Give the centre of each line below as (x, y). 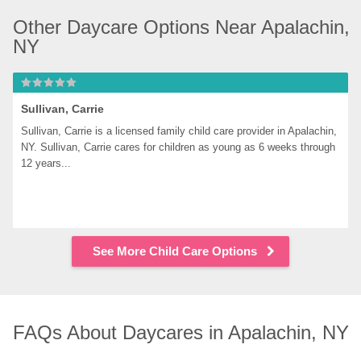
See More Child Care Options (175, 251)
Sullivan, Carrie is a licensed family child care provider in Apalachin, (179, 131)
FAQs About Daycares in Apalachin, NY (181, 332)
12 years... (46, 163)
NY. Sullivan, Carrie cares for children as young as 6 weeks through (178, 147)
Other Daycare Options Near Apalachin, (182, 27)
